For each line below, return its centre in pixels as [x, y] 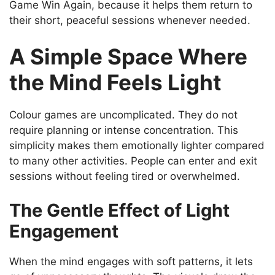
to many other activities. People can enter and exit [133, 161]
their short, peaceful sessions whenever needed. [130, 20]
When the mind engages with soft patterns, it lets [131, 261]
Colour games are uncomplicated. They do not [123, 115]
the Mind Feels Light [115, 83]
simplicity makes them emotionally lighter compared [137, 146]
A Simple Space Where [128, 57]
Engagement [64, 231]
